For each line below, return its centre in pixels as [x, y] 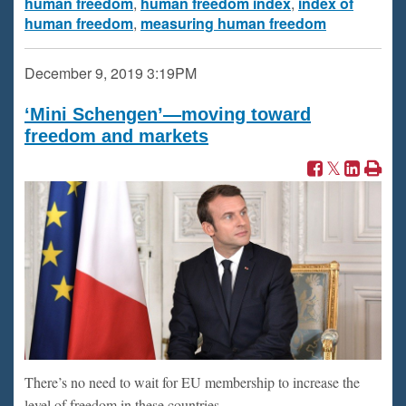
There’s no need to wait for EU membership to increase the [192, 382]
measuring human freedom [233, 23]
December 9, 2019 [84, 73]
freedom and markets [116, 136]
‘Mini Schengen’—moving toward [168, 114]
